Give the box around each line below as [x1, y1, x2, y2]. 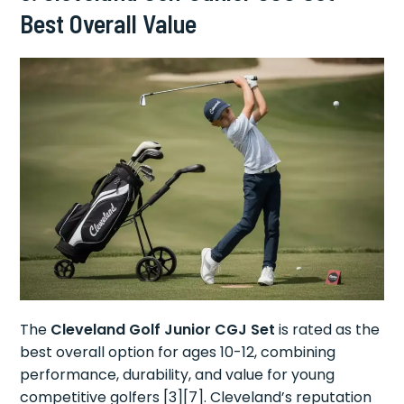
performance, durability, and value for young [20, 363, 335, 385]
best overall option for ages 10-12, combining [20, 341, 336, 363]
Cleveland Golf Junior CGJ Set [50, 318, 276, 340]
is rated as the [275, 318, 381, 340]
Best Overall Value [20, 7, 197, 39]
